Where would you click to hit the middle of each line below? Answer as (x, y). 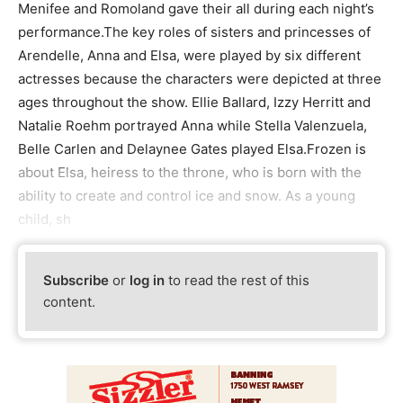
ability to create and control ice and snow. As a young (187, 195)
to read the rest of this (237, 281)
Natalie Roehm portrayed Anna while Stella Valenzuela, (193, 125)
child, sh (45, 219)
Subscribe (76, 281)
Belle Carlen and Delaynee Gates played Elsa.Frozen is (192, 148)
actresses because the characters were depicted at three (200, 78)
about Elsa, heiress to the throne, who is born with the (190, 172)
